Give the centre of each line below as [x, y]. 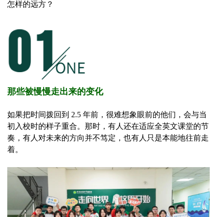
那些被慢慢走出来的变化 [55, 92]
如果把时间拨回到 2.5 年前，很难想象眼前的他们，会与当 [107, 115]
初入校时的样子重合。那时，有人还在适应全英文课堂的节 [108, 126]
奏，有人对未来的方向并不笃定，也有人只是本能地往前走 [108, 138]
